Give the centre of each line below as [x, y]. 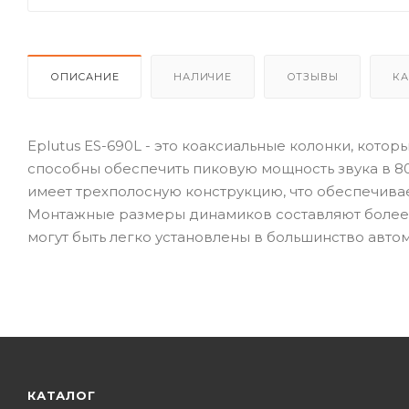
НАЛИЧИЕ [203, 76]
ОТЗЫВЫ [312, 76]
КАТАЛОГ [62, 395]
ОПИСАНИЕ [85, 76]
